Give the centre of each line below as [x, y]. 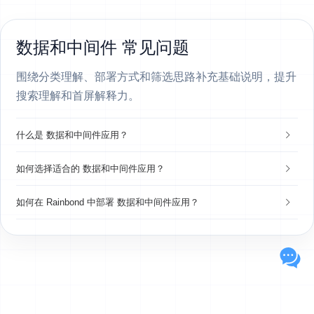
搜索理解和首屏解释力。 [78, 96]
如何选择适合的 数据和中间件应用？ [90, 168]
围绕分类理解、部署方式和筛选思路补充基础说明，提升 [156, 77]
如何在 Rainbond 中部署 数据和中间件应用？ [108, 202]
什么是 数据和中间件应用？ [72, 135]
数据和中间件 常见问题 [103, 47]
